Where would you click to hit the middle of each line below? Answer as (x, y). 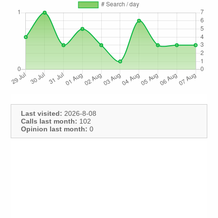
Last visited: (42, 114)
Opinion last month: (54, 129)
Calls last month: (49, 121)
